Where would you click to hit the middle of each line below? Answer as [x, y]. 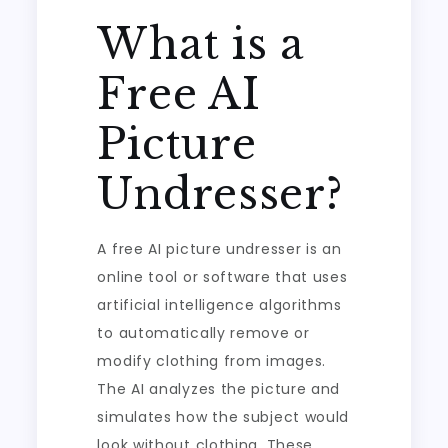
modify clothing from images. [212, 361]
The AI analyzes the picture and [219, 389]
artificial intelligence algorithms [219, 305]
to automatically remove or [203, 333]
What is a [200, 44]
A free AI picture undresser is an [219, 249]
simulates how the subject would [223, 417]
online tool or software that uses [222, 277]
